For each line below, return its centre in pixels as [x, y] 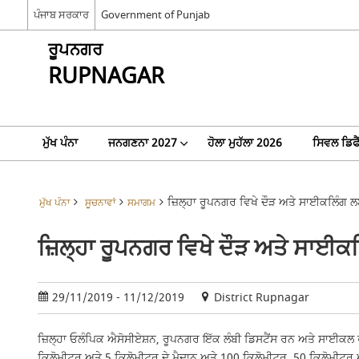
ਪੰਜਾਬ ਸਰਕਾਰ [61, 14]
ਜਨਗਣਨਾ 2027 [142, 143]
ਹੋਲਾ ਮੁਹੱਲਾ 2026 [244, 143]
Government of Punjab [155, 14]
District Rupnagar [260, 298]
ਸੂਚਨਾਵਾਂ [100, 203]
